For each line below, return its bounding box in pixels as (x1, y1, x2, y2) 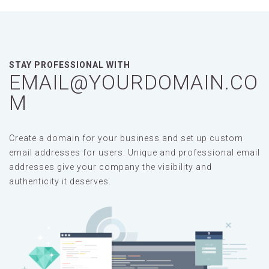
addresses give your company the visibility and (9, 162, 212, 172)
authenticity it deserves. (9, 176, 111, 186)
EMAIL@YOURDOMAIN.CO (9, 70, 258, 94)
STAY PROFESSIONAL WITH (9, 59, 130, 70)
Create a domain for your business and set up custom (9, 133, 243, 143)
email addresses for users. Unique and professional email (9, 147, 260, 157)
